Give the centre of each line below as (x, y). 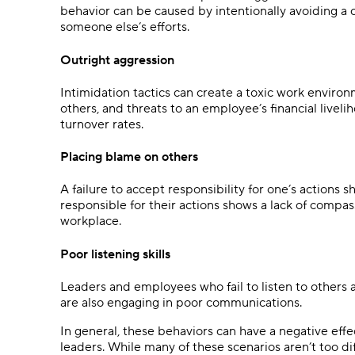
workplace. (92, 221)
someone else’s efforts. (125, 27)
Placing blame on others (129, 157)
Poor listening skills (115, 254)
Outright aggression (117, 60)
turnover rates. (102, 124)
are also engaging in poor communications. (181, 302)
